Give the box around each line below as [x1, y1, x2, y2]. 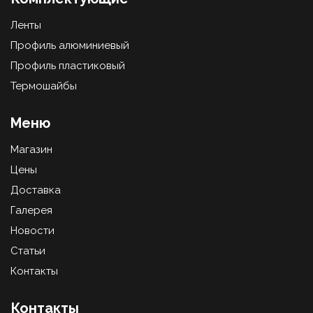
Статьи [10, 245, 45, 257]
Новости [10, 224, 54, 237]
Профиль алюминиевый [10, 39, 129, 52]
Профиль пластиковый [10, 59, 125, 72]
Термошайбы [10, 80, 77, 92]
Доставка [10, 184, 61, 196]
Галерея [10, 204, 52, 217]
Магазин [10, 143, 52, 156]
